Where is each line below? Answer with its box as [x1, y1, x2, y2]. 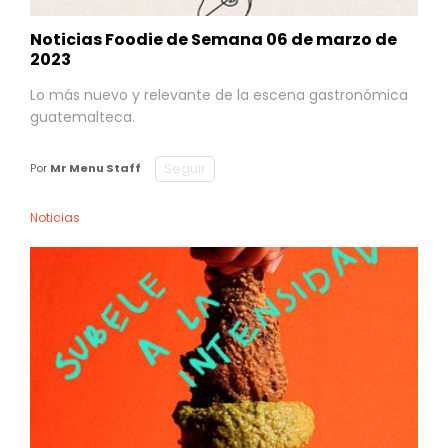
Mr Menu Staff [50, 160, 141, 176]
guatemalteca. [30, 106, 135, 127]
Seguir [164, 159, 206, 177]
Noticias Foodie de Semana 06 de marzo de [30, 27, 397, 51]
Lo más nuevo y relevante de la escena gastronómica [30, 84, 408, 105]
